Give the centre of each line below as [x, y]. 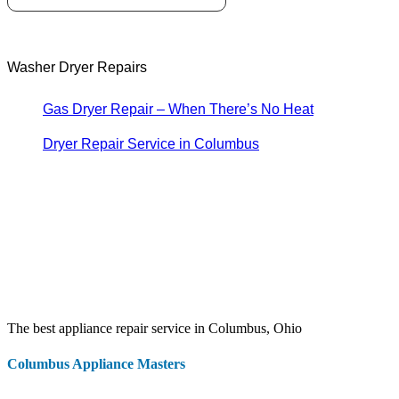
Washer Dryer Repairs [77, 68]
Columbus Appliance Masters [96, 363]
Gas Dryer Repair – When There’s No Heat [178, 110]
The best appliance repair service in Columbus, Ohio [155, 329]
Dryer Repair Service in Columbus [151, 144]
